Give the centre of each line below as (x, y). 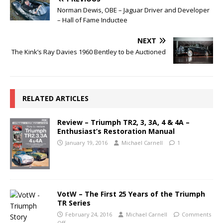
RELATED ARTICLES (56, 99)
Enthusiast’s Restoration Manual (116, 131)
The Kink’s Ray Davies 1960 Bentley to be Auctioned (89, 52)
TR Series (74, 203)
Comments (196, 215)
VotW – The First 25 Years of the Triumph (131, 194)
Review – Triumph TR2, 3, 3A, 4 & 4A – (123, 122)
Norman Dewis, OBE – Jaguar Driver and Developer (133, 10)
